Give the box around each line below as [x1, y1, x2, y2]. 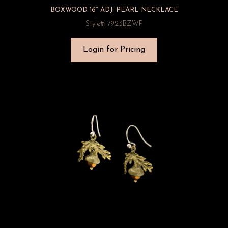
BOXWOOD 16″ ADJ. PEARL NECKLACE [50, 7, 178, 13]
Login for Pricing [83, 46, 145, 54]
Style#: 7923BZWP [85, 20, 143, 28]
